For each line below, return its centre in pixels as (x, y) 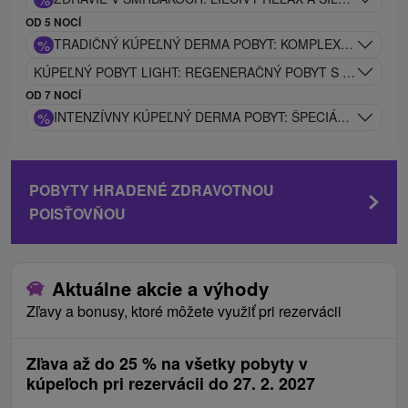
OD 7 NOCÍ (53, 95)
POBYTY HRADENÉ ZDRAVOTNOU (152, 190)
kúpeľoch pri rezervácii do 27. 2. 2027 (171, 384)
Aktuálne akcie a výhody (160, 289)
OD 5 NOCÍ (53, 22)
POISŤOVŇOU (77, 214)
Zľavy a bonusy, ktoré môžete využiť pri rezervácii (184, 311)
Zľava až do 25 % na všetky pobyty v (167, 364)
